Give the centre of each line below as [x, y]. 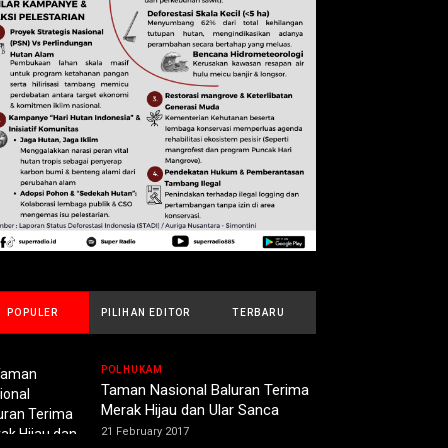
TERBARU [258, 313]
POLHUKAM [132, 370]
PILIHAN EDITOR [145, 313]
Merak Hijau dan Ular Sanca [190, 410]
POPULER [33, 313]
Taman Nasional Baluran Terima [205, 390]
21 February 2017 [145, 432]
